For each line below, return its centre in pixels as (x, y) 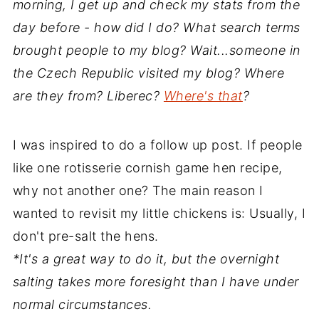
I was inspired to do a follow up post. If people (157, 145)
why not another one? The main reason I (138, 190)
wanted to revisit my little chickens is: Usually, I (159, 213)
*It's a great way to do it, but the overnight (146, 258)
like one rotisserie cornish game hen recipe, (147, 167)
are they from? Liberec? (88, 95)
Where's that (203, 95)
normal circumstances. (82, 304)
